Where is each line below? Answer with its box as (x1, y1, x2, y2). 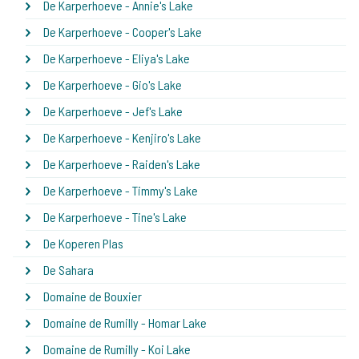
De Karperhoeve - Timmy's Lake (43, 183, 198, 199)
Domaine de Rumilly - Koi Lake (43, 341, 191, 357)
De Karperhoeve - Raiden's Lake (43, 156, 200, 172)
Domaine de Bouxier (43, 288, 142, 305)
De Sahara (43, 262, 94, 278)
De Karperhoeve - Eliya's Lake (43, 50, 190, 67)
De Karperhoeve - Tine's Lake (43, 209, 187, 225)
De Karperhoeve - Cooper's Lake (43, 24, 202, 40)
